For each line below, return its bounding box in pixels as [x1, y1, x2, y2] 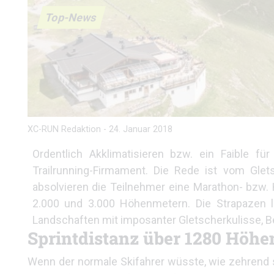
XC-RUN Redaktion [28, 124, 101, 135]
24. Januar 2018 [109, 124, 172, 135]
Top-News [44, 10, 98, 24]
